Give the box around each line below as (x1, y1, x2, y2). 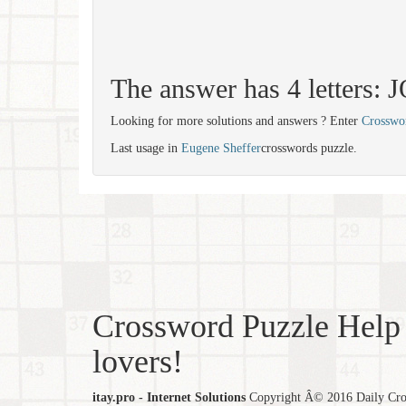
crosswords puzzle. (261, 141, 357, 155)
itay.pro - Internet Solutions (92, 391, 246, 404)
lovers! (92, 343, 183, 380)
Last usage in (111, 141, 181, 155)
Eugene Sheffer (181, 141, 261, 155)
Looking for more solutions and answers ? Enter (111, 114, 362, 128)
